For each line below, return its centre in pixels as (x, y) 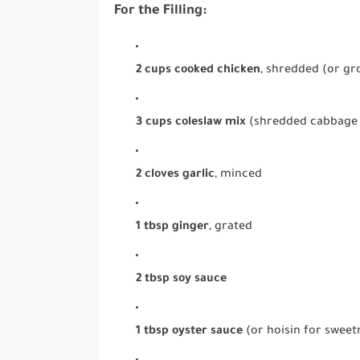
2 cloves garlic (176, 175)
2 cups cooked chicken (198, 70)
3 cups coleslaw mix (191, 123)
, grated (231, 227)
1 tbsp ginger (173, 227)
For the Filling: (160, 12)
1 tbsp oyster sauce (190, 331)
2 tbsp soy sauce (182, 279)
